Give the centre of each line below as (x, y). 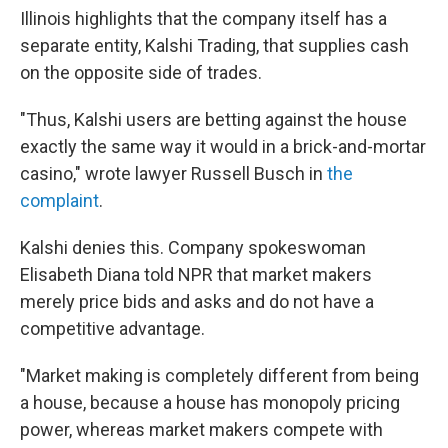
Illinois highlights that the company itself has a (203, 18)
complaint (59, 200)
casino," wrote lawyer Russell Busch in (173, 173)
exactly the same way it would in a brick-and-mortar (223, 146)
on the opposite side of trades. (141, 72)
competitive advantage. (112, 328)
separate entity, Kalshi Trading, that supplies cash (214, 45)
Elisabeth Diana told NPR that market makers (196, 274)
